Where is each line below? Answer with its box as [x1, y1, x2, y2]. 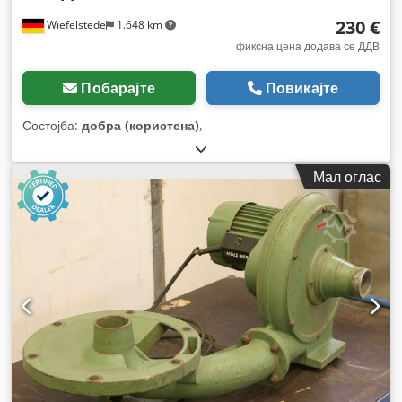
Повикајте [265, 78, 339, 99]
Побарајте [81, 78, 155, 99]
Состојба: [22, 117, 82, 135]
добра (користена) [82, 117, 199, 135]
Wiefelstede [44, 17, 106, 33]
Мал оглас [313, 167, 381, 188]
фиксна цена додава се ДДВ [236, 39, 380, 55]
